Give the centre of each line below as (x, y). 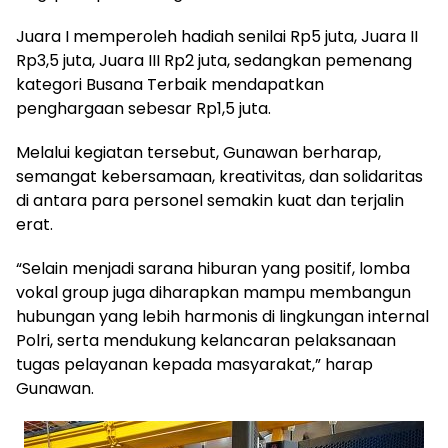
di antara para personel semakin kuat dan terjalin (210, 200)
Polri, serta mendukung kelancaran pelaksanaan (206, 340)
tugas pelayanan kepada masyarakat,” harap (194, 364)
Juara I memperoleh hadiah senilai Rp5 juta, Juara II (217, 36)
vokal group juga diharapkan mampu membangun (213, 292)
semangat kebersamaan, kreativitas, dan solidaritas (219, 176)
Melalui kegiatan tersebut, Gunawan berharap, (198, 152)
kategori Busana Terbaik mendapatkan (170, 84)
